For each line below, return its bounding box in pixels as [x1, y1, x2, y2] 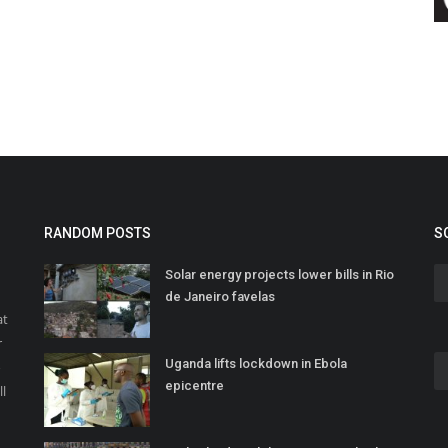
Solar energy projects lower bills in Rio [165, 267, 394, 283]
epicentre [165, 378, 224, 394]
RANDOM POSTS [44, 225, 151, 242]
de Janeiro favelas [165, 289, 275, 305]
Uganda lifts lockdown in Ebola [165, 356, 347, 372]
